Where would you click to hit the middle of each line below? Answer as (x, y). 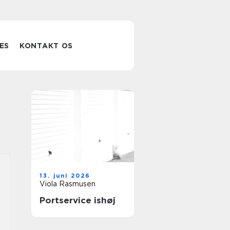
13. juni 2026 (65, 176)
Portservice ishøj (78, 200)
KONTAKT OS (46, 46)
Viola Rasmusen (68, 184)
